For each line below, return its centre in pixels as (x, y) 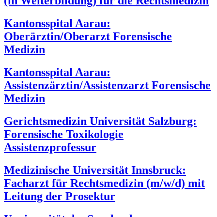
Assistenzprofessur (50, 147)
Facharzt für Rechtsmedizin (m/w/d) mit (104, 183)
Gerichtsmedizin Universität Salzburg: (100, 121)
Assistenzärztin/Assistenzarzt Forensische (107, 85)
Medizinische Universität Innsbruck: (95, 170)
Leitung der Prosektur (60, 196)
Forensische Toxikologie (64, 134)
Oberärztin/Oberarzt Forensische (88, 37)
